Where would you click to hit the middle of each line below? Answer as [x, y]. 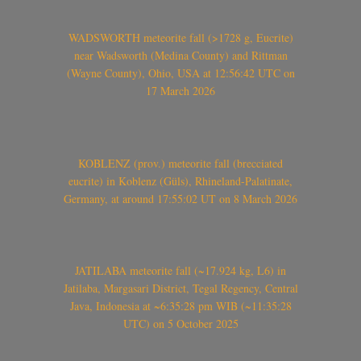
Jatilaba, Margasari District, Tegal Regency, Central [180, 288]
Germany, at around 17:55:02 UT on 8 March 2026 [180, 198]
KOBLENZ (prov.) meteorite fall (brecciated [180, 163]
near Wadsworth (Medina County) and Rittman [180, 56]
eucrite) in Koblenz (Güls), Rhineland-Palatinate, [180, 180]
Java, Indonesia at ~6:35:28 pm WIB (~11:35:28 [180, 305]
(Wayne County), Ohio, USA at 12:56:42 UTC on [180, 73]
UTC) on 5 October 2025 [180, 323]
